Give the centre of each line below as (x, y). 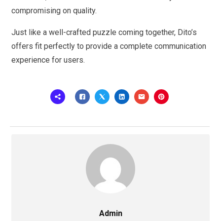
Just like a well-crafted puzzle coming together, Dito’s (104, 32)
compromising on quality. (54, 10)
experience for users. (48, 60)
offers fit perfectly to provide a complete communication (109, 46)
